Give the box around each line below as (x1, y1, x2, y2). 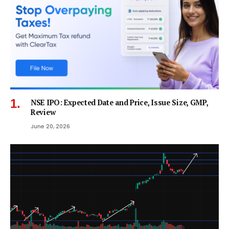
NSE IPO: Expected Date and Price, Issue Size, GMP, (31, 98, 208, 108)
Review (31, 107, 56, 118)
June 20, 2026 (31, 122, 70, 131)
